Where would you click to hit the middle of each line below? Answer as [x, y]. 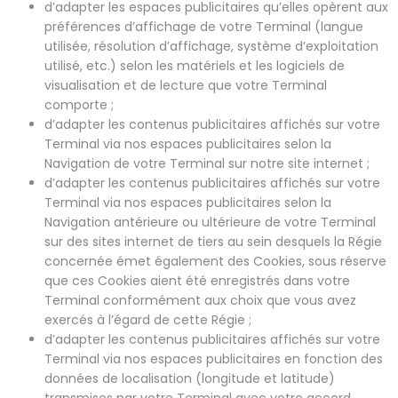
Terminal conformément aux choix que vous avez [200, 300]
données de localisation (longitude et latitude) [190, 378]
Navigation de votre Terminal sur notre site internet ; [207, 163]
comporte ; [79, 104]
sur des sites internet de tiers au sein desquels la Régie [213, 241]
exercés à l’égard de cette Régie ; [148, 319]
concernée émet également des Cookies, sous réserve [215, 261]
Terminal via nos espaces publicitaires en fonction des [214, 358]
